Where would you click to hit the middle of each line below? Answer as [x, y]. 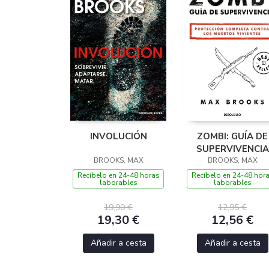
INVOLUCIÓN [118, 136]
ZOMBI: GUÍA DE [232, 136]
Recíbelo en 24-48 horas [118, 175]
